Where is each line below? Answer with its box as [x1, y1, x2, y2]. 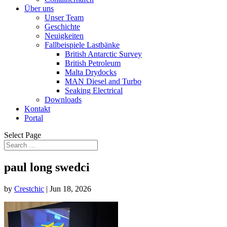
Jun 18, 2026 [50, 184, 91, 193]
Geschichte [45, 22, 80, 31]
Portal [24, 113, 43, 122]
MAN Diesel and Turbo [65, 77, 141, 86]
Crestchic [14, 184, 44, 193]
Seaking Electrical [65, 86, 123, 95]
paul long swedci [4, 160, 90, 174]
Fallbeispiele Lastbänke [45, 41, 120, 49]
